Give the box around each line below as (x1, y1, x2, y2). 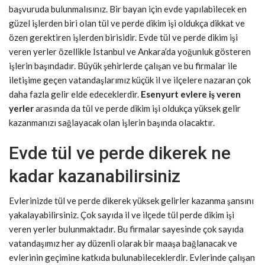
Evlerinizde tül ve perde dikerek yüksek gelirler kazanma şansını (9, 195, 254, 206)
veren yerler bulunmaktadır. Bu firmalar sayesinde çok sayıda (9, 224, 244, 235)
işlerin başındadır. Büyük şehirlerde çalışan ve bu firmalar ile (9, 60, 237, 72)
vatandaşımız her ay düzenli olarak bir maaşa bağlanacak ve (9, 238, 237, 249)
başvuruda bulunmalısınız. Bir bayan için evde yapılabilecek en (9, 4, 247, 15)
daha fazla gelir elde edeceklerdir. (9, 89, 141, 100)
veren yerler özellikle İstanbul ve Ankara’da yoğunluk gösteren (9, 46, 251, 57)
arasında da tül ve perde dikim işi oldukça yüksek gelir (34, 103, 241, 114)
